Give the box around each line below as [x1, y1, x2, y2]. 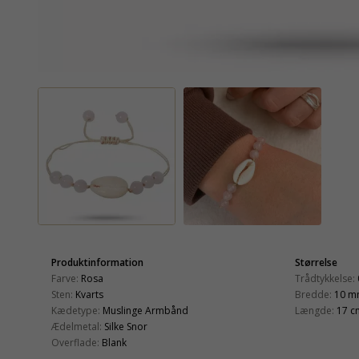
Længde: [295, 303, 334, 317]
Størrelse [295, 255, 337, 269]
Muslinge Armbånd [103, 303, 188, 317]
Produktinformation [51, 255, 143, 269]
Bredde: [295, 287, 332, 301]
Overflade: [51, 335, 99, 349]
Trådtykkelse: [295, 271, 355, 285]
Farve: [51, 271, 79, 285]
